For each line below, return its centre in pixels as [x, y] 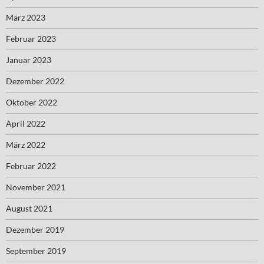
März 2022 [26, 145]
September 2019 [36, 251]
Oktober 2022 [32, 102]
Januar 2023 [29, 60]
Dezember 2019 [35, 230]
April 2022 [26, 123]
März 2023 [26, 17]
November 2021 [36, 187]
